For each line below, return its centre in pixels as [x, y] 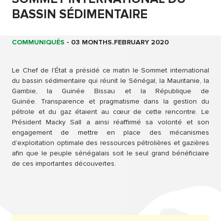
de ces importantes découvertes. [64, 164]
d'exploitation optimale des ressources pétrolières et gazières [110, 143]
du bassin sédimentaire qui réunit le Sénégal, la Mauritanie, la [110, 81]
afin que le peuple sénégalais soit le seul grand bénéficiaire [110, 153]
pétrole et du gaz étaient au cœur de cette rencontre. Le [110, 112]
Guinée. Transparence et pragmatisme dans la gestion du [110, 102]
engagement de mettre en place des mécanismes [110, 133]
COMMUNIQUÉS [38, 42]
